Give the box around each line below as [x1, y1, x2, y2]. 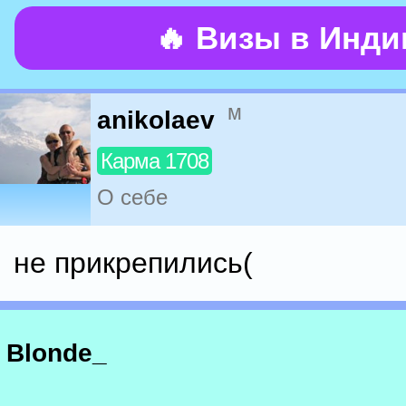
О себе [97, 185, 168, 210]
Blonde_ [6, 339, 107, 368]
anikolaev [97, 106, 215, 135]
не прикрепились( [14, 246, 253, 279]
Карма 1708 [101, 149, 208, 174]
